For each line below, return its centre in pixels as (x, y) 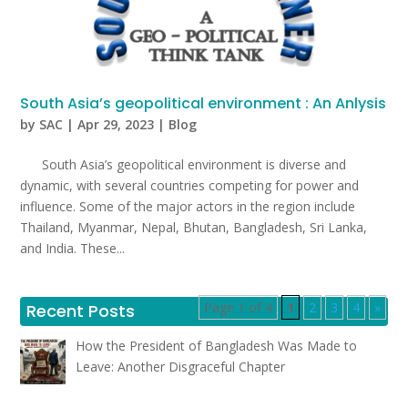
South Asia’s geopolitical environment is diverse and (184, 164)
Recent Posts (81, 311)
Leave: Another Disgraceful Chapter (180, 366)
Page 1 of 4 (238, 307)
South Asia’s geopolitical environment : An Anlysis (204, 103)
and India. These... (73, 248)
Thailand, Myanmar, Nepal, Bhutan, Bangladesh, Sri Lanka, (194, 227)
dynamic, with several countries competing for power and (190, 185)
